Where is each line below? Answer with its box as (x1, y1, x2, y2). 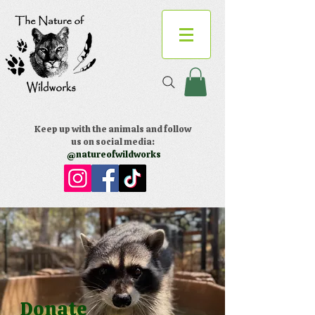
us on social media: (71, 135, 155, 148)
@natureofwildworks (65, 148, 161, 160)
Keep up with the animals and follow (34, 122, 191, 135)
